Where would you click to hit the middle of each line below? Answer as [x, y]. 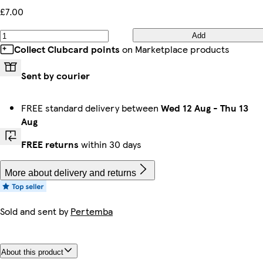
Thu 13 [234, 108]
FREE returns [50, 144]
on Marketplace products [175, 49]
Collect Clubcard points [67, 49]
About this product [32, 252]
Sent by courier [55, 75]
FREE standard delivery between [91, 108]
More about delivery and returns [70, 173]
